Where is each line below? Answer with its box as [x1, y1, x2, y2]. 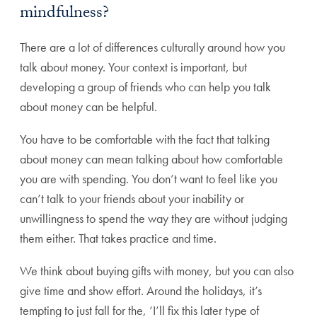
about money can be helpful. [20, 98, 157, 115]
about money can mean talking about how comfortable [20, 151, 283, 168]
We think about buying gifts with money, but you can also [20, 263, 294, 279]
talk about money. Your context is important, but [20, 59, 247, 76]
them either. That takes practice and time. [20, 230, 217, 247]
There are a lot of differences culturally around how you [20, 39, 285, 56]
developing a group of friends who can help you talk [20, 79, 271, 96]
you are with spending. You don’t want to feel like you [20, 171, 277, 188]
